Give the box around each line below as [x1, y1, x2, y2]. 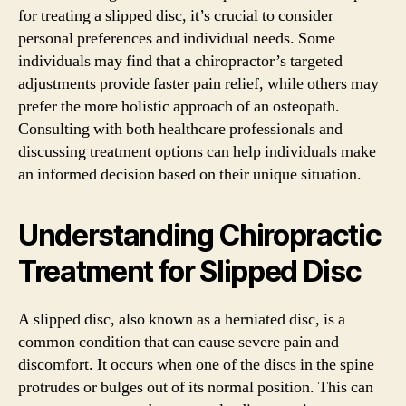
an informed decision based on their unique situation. [18, 163, 362, 185]
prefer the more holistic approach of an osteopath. [18, 95, 340, 117]
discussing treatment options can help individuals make [18, 140, 376, 162]
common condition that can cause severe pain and [18, 331, 339, 353]
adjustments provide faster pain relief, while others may [18, 72, 379, 94]
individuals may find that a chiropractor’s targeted [18, 50, 343, 72]
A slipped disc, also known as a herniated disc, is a [18, 308, 345, 330]
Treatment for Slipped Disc [18, 253, 362, 289]
